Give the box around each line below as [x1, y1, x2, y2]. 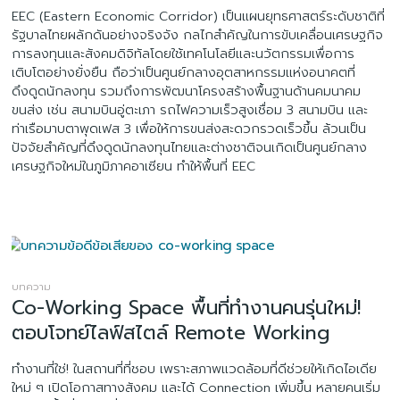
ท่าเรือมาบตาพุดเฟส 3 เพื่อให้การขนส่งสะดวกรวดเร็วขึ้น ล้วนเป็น [12, 119, 367, 139]
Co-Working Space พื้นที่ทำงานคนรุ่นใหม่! [12, 292, 362, 322]
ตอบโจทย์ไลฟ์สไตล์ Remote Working [12, 317, 330, 347]
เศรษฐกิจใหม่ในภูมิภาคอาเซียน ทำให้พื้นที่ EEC [12, 156, 256, 177]
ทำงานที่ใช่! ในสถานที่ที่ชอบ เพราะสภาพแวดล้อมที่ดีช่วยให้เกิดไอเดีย [12, 358, 378, 379]
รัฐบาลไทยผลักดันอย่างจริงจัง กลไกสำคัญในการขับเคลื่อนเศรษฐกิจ [12, 25, 384, 46]
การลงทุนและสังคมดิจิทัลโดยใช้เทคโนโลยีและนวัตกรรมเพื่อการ [12, 44, 355, 64]
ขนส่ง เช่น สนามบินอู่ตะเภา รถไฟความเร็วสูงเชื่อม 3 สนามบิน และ [12, 100, 369, 121]
